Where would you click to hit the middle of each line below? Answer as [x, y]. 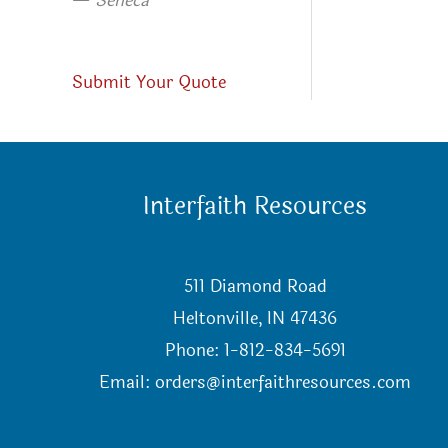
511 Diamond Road [255, 286]
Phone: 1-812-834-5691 [255, 350]
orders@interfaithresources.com [283, 382]
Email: [127, 382]
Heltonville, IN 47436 [255, 318]
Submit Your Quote [149, 82]
